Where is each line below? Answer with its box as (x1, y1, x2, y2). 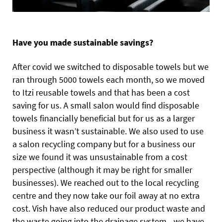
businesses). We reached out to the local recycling (12, 177, 199, 189)
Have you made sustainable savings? (12, 37, 153, 49)
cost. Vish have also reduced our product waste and (12, 203, 205, 215)
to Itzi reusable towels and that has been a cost (12, 87, 190, 99)
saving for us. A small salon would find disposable (12, 100, 199, 111)
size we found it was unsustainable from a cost (12, 151, 187, 163)
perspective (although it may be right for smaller (12, 164, 192, 176)
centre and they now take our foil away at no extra (12, 190, 200, 202)
